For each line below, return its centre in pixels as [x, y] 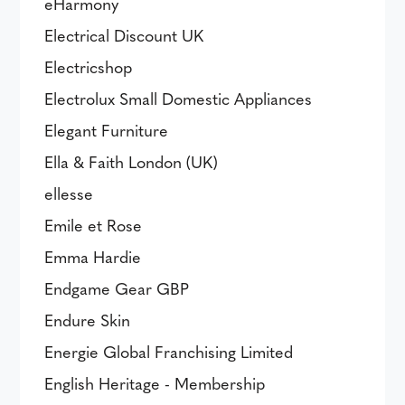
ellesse [69, 193]
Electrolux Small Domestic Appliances [179, 98]
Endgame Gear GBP [117, 288]
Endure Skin [88, 320]
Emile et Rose [94, 225]
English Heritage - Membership [155, 383]
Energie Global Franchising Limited [169, 351]
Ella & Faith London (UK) [132, 161]
